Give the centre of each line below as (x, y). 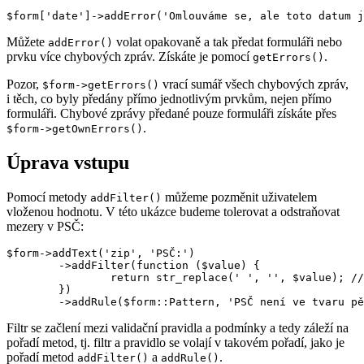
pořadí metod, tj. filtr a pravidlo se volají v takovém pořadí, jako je (175, 342)
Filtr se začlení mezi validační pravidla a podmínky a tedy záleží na (178, 327)
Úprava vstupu (68, 162)
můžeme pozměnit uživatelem (239, 197)
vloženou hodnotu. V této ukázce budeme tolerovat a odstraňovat (173, 211)
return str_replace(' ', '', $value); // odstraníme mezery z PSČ (58, 277)
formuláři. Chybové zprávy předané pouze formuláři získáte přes (171, 113)
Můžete (27, 41)
